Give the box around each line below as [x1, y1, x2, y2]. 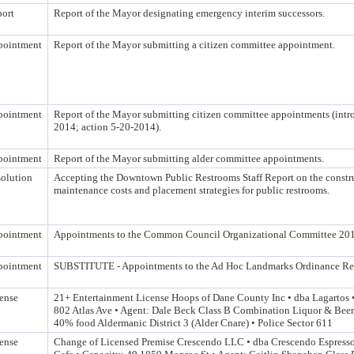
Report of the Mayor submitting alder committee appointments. [54, 153, 324, 164]
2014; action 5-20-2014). [54, 121, 161, 133]
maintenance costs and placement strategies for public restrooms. [54, 184, 330, 196]
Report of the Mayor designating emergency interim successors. [54, 7, 325, 19]
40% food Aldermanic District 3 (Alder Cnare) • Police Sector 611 [54, 317, 333, 329]
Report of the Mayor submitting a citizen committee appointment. [54, 39, 335, 51]
